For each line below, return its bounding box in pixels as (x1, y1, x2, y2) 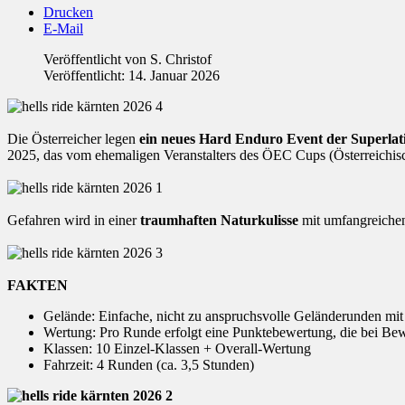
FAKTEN (7, 278, 68, 294)
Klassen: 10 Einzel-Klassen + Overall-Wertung (43, 341, 311, 357)
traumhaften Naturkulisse (140, 212, 298, 229)
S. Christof (150, 52, 212, 68)
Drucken (43, 5, 93, 21)
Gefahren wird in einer (7, 212, 140, 229)
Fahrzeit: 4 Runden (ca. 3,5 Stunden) (43, 357, 254, 373)
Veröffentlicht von (43, 52, 150, 68)
